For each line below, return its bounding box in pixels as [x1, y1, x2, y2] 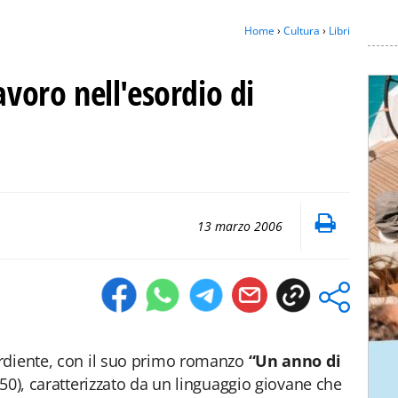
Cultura [283, 23, 320, 38]
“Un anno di [248, 350, 341, 371]
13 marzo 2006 [197, 218, 283, 235]
